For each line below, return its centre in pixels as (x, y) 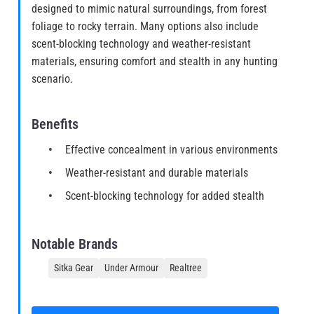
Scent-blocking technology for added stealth (165, 196)
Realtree (186, 268)
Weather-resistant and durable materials (157, 173)
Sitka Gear (74, 268)
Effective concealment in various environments (171, 150)
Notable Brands (75, 244)
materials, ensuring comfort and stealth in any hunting (155, 62)
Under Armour (131, 268)
